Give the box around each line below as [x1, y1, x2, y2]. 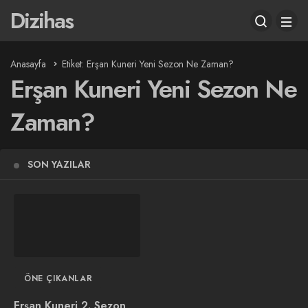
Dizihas [10, 5, 73, 36]
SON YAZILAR [27, 157, 91, 171]
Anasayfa [10, 57, 46, 71]
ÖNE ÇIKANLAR [24, 272, 93, 285]
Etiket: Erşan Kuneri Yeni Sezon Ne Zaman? [62, 57, 234, 71]
